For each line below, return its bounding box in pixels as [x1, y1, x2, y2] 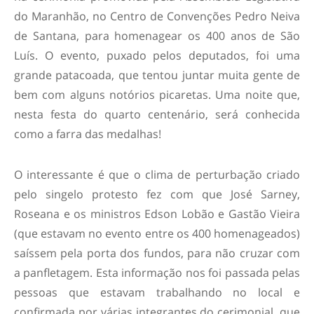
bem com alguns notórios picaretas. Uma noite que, [14, 87, 300, 103]
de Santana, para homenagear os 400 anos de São [14, 28, 300, 44]
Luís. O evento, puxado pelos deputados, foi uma [14, 48, 300, 64]
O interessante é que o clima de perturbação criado [14, 167, 300, 183]
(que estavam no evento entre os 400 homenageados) [14, 226, 300, 242]
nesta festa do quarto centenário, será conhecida [14, 107, 300, 123]
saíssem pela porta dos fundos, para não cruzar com [14, 245, 300, 261]
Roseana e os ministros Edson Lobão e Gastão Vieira [14, 206, 300, 222]
